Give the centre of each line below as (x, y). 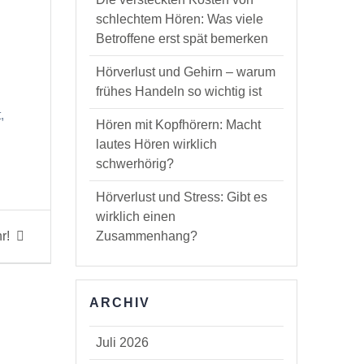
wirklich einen (136, 217)
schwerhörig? (135, 164)
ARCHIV (120, 303)
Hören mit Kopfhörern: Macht (179, 125)
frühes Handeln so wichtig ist (179, 92)
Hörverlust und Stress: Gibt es (182, 197)
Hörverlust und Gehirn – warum (186, 72)
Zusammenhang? (147, 236)
